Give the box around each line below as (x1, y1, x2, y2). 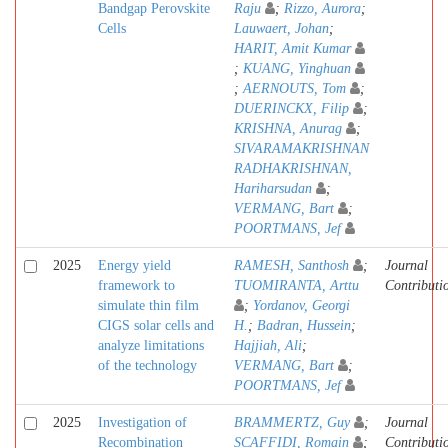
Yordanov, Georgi (253, 298, 350, 313)
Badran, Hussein (257, 318, 351, 333)
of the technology (98, 358, 197, 373)
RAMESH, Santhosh (234, 258, 349, 273)
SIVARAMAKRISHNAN (234, 141, 369, 156)
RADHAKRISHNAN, (234, 161, 352, 176)
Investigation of (98, 415, 187, 430)
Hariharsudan (234, 181, 312, 196)
